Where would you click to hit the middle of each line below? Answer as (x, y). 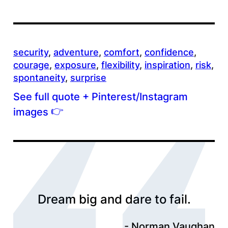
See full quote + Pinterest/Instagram (100, 96)
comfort (121, 52)
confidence (169, 52)
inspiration (167, 65)
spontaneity (39, 77)
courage (31, 65)
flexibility (120, 65)
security (31, 52)
